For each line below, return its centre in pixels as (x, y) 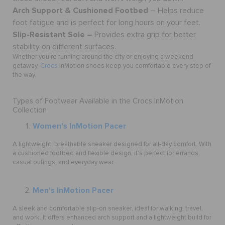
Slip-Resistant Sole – (52, 34)
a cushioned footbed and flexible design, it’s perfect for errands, (106, 153)
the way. (24, 75)
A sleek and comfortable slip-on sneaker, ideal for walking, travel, (108, 208)
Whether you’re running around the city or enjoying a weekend (103, 57)
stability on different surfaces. (64, 46)
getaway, (26, 66)
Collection (30, 110)
